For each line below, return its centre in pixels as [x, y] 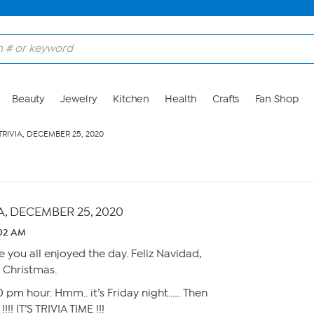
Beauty [28, 99]
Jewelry [79, 99]
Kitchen [131, 99]
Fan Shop [277, 99]
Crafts [226, 99]
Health [181, 99]
